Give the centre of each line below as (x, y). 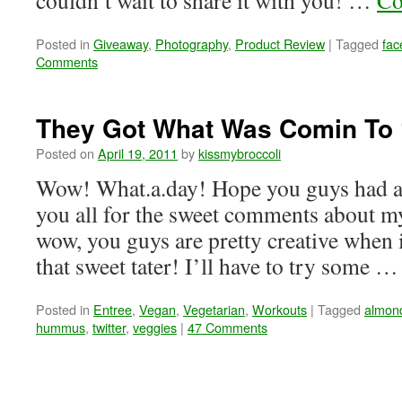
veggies (155, 327)
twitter (109, 327)
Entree (113, 309)
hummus (61, 327)
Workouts (280, 309)
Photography (192, 44)
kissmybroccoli (240, 153)
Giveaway (121, 44)
